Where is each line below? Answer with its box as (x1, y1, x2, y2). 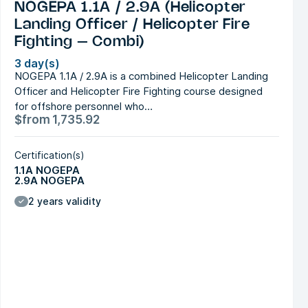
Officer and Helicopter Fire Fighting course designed (14, 84, 263, 98)
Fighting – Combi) (14, 34, 145, 49)
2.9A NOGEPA (14, 173, 85, 187)
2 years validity (28, 195, 101, 207)
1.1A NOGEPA (14, 163, 80, 177)
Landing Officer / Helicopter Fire (14, 17, 250, 32)
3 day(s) (14, 56, 60, 70)
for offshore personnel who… (14, 99, 153, 113)
